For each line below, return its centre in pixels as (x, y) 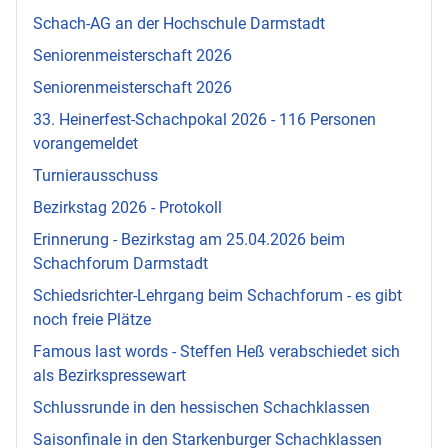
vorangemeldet (85, 143)
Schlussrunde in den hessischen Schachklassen (201, 407)
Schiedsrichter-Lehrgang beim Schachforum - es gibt (217, 295)
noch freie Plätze (92, 319)
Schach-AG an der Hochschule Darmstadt (179, 23)
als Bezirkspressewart (109, 375)
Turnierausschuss (95, 175)
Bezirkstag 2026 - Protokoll (127, 207)
